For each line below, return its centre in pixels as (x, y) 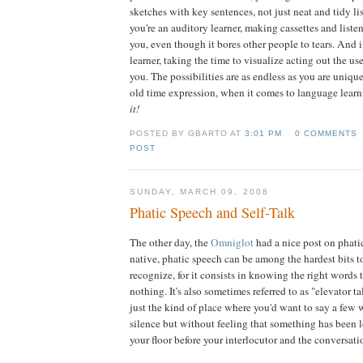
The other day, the (170, 243)
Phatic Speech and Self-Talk (212, 213)
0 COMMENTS (326, 133)
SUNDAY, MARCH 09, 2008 (199, 191)
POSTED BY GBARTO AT (188, 133)
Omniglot (232, 243)
